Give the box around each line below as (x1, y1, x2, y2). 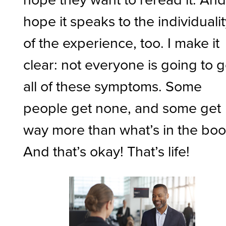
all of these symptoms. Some (23, 76, 202, 96)
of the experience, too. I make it (23, 32, 220, 53)
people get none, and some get (23, 97, 221, 118)
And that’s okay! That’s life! (23, 141, 190, 161)
